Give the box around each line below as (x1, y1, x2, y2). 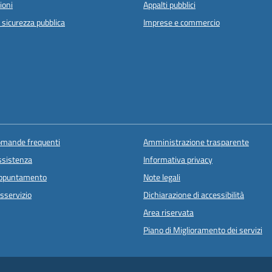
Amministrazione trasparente (143, 135, 249, 149)
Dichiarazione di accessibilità (143, 188, 244, 202)
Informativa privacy (143, 152, 212, 166)
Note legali (143, 170, 180, 184)
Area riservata (143, 205, 194, 219)
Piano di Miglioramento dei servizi (143, 223, 262, 237)
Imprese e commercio (143, 16, 220, 30)
